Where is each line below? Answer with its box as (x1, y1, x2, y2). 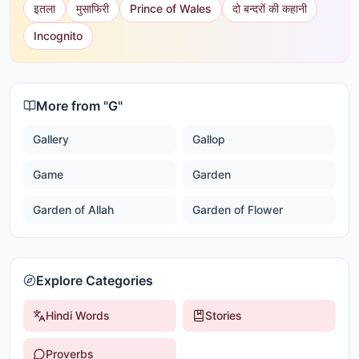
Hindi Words (46, 309, 110, 322)
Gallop (192, 132, 225, 146)
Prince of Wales (130, 2, 212, 15)
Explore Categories (36, 272, 153, 288)
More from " (36, 98, 108, 114)
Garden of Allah (33, 203, 114, 216)
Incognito (34, 29, 83, 42)
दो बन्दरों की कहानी (232, 2, 307, 15)
